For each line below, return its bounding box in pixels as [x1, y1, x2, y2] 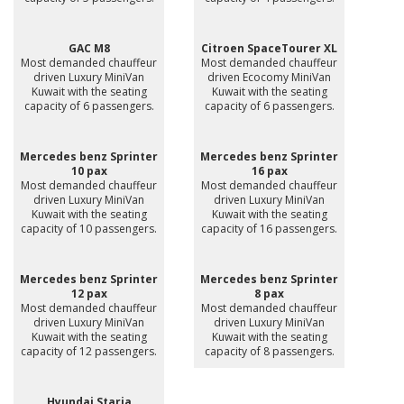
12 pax [70, 285, 107, 301]
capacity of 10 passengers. [21, 220, 157, 236]
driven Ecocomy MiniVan [207, 69, 331, 85]
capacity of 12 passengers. [21, 343, 157, 359]
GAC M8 [68, 40, 110, 56]
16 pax [251, 162, 288, 179]
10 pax [70, 162, 107, 179]
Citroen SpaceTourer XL [201, 40, 337, 56]
